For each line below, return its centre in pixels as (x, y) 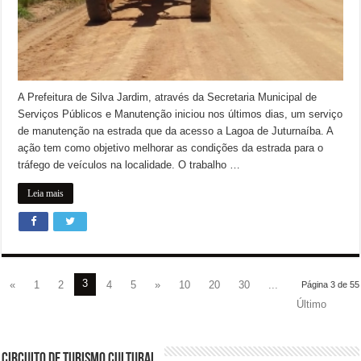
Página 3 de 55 (330, 284)
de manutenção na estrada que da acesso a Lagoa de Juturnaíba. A (176, 131)
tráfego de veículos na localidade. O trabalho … (129, 164)
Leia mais (46, 193)
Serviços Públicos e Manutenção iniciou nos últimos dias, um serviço (180, 114)
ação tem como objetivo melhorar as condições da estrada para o (171, 147)
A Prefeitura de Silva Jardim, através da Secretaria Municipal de (168, 97)
